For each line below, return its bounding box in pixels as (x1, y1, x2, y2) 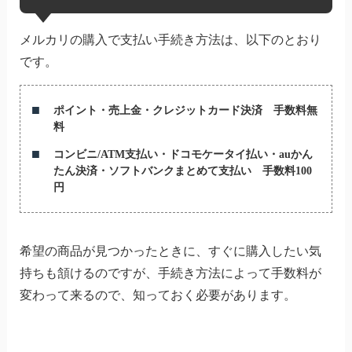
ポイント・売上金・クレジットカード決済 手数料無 (53, 104, 317, 116)
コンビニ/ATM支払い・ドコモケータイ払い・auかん (53, 148, 313, 160)
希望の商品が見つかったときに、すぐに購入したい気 (19, 244, 321, 258)
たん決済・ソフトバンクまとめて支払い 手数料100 (53, 164, 312, 177)
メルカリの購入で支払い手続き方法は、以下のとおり (19, 32, 321, 46)
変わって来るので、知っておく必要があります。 (19, 288, 296, 302)
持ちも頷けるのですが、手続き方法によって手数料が (19, 266, 321, 280)
